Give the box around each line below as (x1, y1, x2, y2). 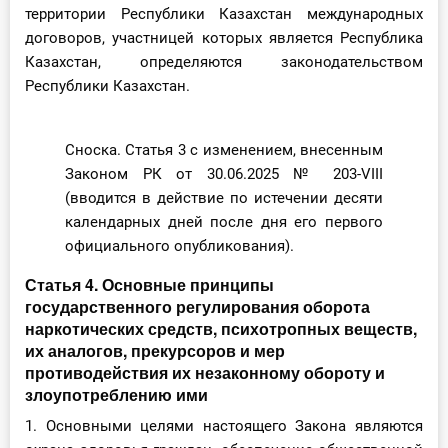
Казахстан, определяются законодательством (25, 53, 423, 72)
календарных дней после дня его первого (65, 213, 383, 232)
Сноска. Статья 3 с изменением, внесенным (65, 141, 383, 160)
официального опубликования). (65, 237, 294, 256)
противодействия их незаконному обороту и (25, 361, 385, 385)
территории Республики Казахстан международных (25, 5, 423, 24)
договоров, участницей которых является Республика (25, 29, 423, 48)
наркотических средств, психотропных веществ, (25, 317, 417, 341)
